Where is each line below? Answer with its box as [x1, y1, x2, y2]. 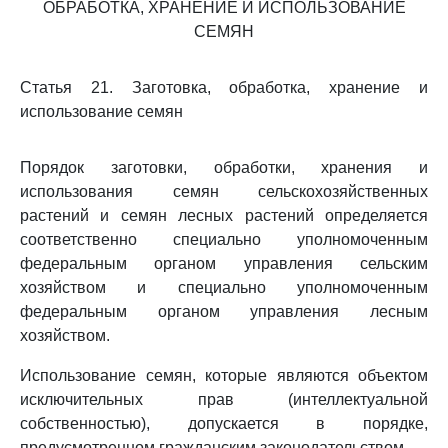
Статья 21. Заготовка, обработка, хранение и [20, 79, 428, 96]
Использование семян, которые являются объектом [20, 367, 428, 384]
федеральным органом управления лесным [20, 303, 428, 320]
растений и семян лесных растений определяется [20, 207, 428, 224]
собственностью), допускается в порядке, [20, 415, 428, 432]
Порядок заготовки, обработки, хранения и [20, 159, 428, 176]
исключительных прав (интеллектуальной [20, 391, 428, 408]
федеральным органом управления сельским [20, 255, 428, 272]
